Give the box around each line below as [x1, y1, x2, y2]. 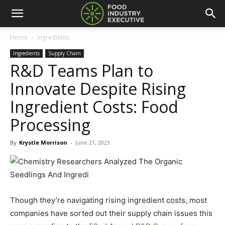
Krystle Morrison [19, 139, 67, 146]
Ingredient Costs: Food [10, 96, 178, 118]
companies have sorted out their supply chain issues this [10, 208, 212, 218]
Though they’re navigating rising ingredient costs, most [10, 195, 207, 205]
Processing [10, 114, 90, 136]
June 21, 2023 [75, 139, 110, 146]
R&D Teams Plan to [10, 60, 153, 81]
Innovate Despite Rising [10, 78, 186, 99]
